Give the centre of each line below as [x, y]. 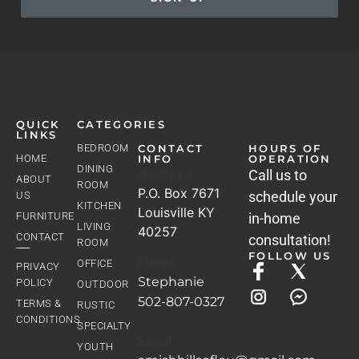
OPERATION [290, 158]
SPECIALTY [104, 325]
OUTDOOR [103, 284]
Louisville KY [177, 212]
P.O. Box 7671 [179, 193]
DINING [95, 168]
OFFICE [95, 263]
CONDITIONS [48, 319]
